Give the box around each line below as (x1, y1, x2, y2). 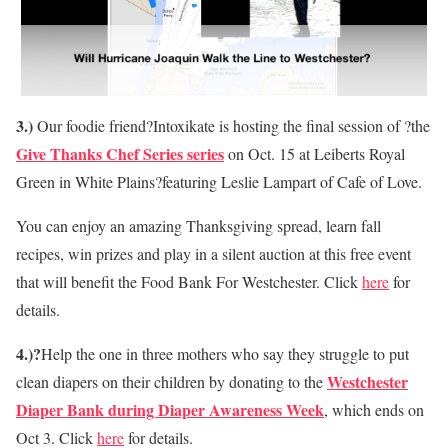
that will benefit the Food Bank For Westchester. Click (16, 270, 362, 292)
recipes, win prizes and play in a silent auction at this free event (16, 242, 411, 264)
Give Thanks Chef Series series (16, 141, 224, 165)
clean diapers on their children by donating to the (16, 370, 327, 392)
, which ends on (324, 398, 424, 420)
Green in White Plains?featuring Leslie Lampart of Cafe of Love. (16, 170, 422, 192)
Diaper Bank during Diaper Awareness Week (16, 397, 324, 421)
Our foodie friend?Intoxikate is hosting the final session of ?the (37, 114, 430, 136)
